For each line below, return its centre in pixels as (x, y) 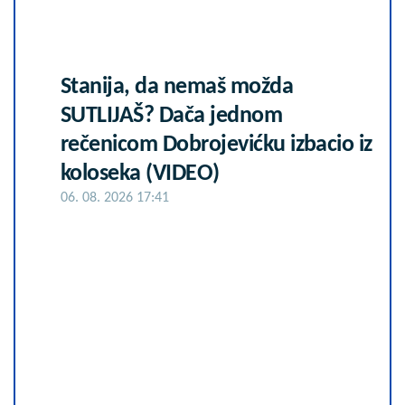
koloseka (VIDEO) (140, 174)
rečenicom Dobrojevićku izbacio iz (217, 146)
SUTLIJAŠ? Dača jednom (172, 117)
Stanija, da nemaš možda (177, 88)
